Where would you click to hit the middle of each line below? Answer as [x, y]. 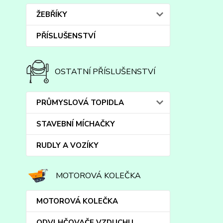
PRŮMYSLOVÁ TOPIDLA [80, 103]
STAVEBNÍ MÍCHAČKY [76, 124]
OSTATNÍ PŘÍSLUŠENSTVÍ [105, 72]
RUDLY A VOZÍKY [67, 145]
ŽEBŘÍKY [52, 14]
